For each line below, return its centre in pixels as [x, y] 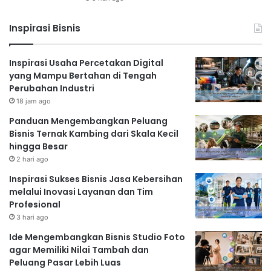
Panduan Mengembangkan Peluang [88, 121]
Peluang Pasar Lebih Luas [65, 263]
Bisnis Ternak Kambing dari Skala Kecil [94, 134]
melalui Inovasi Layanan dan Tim [81, 192]
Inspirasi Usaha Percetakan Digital [86, 63]
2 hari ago [32, 159]
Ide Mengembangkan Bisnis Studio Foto [97, 237]
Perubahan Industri [52, 89]
